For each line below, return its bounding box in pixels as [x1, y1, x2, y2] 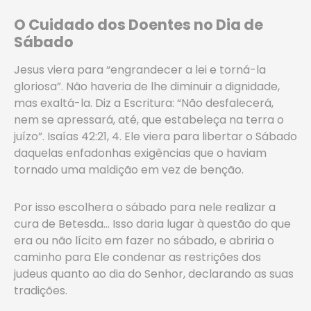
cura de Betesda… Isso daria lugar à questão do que [14, 216, 291, 232]
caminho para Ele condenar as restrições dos [14, 249, 261, 265]
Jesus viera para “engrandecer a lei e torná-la [14, 62, 266, 78]
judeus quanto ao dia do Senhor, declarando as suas [14, 266, 294, 282]
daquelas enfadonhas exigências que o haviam [14, 145, 267, 161]
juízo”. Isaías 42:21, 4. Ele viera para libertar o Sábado [14, 128, 297, 144]
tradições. [14, 283, 67, 299]
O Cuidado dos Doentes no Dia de [14, 15, 263, 35]
